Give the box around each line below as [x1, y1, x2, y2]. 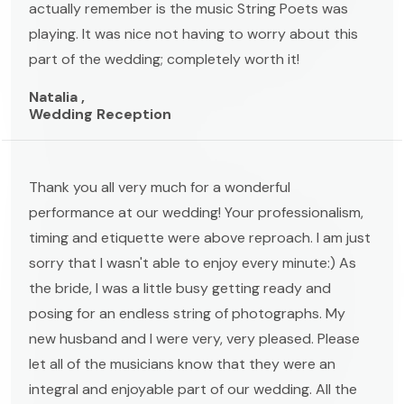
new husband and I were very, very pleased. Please [29, 328, 360, 348]
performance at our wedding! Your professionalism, [29, 202, 363, 222]
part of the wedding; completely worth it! [29, 49, 299, 69]
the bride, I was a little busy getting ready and [29, 278, 331, 298]
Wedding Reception [29, 104, 171, 124]
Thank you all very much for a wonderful [29, 177, 290, 197]
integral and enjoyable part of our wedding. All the [29, 379, 357, 399]
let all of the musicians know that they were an [29, 353, 335, 373]
